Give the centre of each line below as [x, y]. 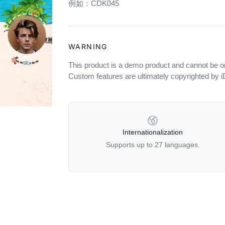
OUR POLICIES [98, 106]
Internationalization [153, 132]
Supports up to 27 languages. [153, 145]
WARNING [88, 46]
